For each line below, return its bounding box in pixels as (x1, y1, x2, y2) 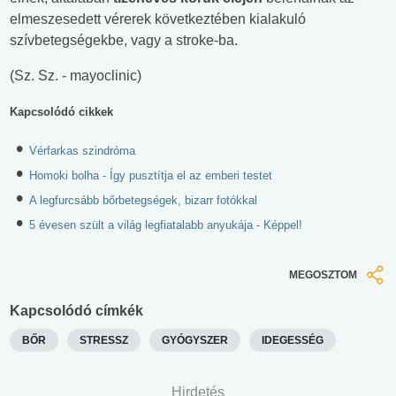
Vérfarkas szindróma (29, 144, 135, 158)
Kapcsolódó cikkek (10, 105, 113, 119)
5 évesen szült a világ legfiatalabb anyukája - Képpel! (29, 218, 302, 232)
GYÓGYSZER (162, 333, 228, 346)
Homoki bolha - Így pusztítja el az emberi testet (29, 169, 272, 183)
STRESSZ (80, 333, 128, 346)
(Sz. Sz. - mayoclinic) (10, 68, 141, 84)
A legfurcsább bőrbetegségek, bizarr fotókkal (29, 194, 257, 208)
